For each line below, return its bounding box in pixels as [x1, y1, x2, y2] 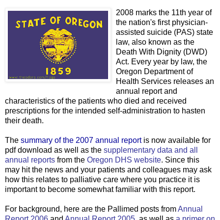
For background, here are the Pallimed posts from [5, 204, 178, 213]
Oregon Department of [116, 67, 193, 76]
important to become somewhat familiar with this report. [5, 185, 195, 193]
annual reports [5, 155, 55, 164]
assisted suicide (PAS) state [116, 27, 213, 36]
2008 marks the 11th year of [116, 8, 212, 17]
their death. [5, 116, 44, 125]
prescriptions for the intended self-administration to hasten [5, 106, 205, 115]
